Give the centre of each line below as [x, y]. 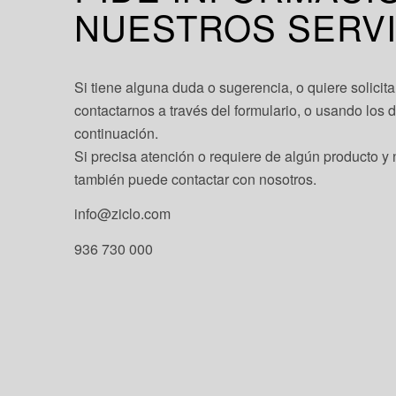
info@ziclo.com [122, 214]
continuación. [116, 133]
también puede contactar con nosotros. [195, 179]
